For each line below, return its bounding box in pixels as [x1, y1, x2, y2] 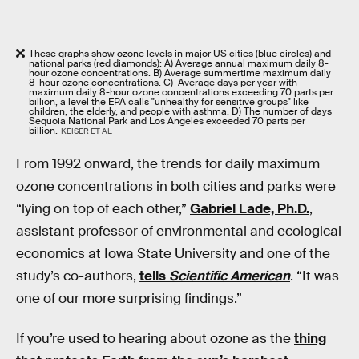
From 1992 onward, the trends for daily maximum [16, 155, 320, 173]
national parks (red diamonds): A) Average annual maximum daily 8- [29, 57, 329, 71]
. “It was [290, 268, 339, 285]
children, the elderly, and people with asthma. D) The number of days [29, 105, 332, 119]
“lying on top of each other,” [16, 200, 190, 218]
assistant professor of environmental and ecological [16, 223, 341, 240]
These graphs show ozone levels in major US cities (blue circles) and [29, 47, 331, 61]
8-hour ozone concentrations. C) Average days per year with [29, 76, 297, 90]
